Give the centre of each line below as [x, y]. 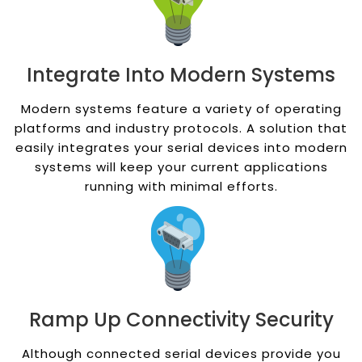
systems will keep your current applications [181, 167]
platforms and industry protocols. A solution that [181, 128]
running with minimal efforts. [181, 187]
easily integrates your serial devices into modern [181, 148]
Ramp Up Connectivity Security [181, 320]
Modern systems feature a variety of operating [181, 109]
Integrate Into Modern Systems [181, 75]
